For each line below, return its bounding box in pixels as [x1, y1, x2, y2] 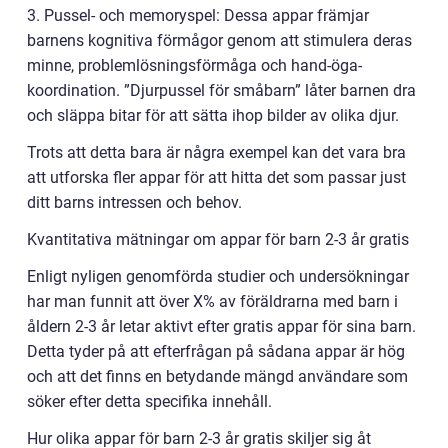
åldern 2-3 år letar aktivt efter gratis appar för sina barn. [27, 317, 416, 336]
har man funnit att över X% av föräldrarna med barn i [27, 292, 398, 311]
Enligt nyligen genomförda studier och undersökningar [27, 267, 409, 286]
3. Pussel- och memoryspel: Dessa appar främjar [27, 6, 369, 25]
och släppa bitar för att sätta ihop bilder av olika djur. [27, 106, 399, 125]
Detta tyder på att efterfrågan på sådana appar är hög [27, 342, 405, 361]
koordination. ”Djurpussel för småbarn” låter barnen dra [27, 81, 416, 100]
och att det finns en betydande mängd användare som [27, 367, 408, 386]
